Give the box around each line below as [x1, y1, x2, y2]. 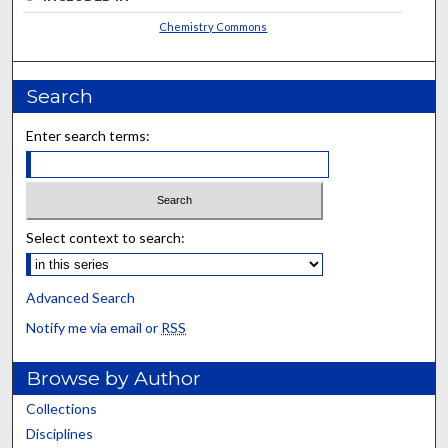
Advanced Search [26, 289, 136, 307]
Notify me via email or [26, 319, 162, 337]
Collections [26, 400, 98, 418]
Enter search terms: [26, 126, 151, 144]
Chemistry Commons [159, 19, 268, 33]
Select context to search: [26, 229, 186, 247]
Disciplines [26, 425, 94, 443]
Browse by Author [26, 366, 202, 391]
